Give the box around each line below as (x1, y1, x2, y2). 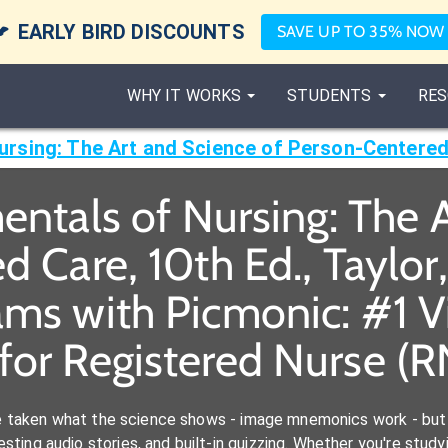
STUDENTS (287, 86, 372, 105)
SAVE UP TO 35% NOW (276, 22, 445, 41)
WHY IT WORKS (126, 86, 242, 105)
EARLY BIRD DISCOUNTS (17, 20, 245, 44)
